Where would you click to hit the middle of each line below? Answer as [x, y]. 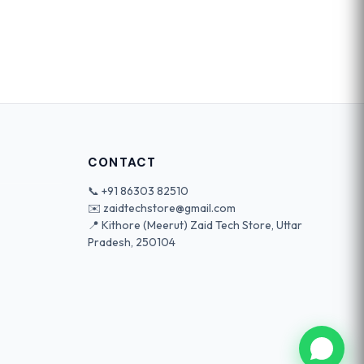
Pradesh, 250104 [132, 242]
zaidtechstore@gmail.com [169, 208]
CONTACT [122, 162]
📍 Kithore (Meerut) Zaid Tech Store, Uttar [195, 225]
